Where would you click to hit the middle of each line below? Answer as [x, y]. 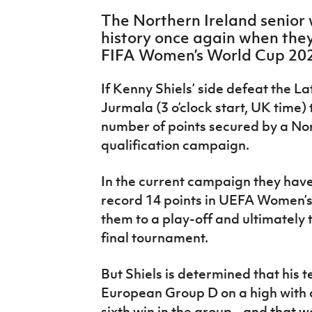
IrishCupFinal [47, 11]
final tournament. [156, 238]
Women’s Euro [50, 43]
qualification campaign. [175, 145]
